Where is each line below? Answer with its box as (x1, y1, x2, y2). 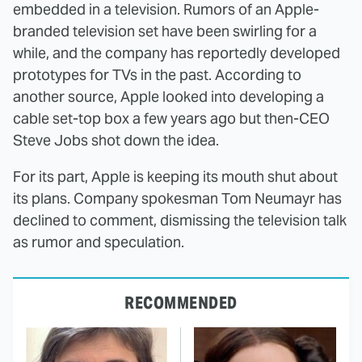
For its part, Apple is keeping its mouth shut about (13, 166, 338, 186)
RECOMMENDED (124, 292, 238, 314)
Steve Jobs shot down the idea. (13, 130, 219, 149)
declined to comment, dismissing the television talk (13, 210, 347, 229)
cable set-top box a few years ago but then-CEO (13, 108, 330, 128)
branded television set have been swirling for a (13, 21, 317, 40)
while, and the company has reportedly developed (13, 43, 340, 62)
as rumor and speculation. (13, 232, 184, 251)
